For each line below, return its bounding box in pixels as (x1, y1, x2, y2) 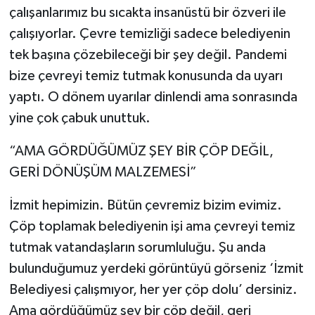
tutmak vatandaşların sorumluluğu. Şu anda (8, 240, 266, 255)
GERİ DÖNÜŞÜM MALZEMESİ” (8, 165, 197, 179)
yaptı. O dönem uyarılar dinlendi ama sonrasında (8, 89, 297, 104)
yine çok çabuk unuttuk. (8, 110, 150, 125)
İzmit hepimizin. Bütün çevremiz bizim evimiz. (8, 198, 282, 212)
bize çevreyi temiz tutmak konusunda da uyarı (8, 68, 283, 83)
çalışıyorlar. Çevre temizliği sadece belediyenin (8, 26, 290, 41)
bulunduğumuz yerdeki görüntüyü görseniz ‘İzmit (8, 261, 304, 276)
